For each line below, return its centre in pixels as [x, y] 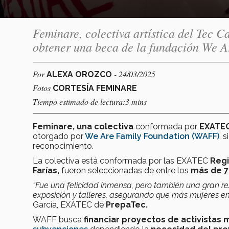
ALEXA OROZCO [80, 74]
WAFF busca [58, 219]
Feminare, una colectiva [83, 126]
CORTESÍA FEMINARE [95, 88]
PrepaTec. [127, 204]
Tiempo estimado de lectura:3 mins [90, 101]
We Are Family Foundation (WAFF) [151, 136]
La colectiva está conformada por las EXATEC [121, 161]
